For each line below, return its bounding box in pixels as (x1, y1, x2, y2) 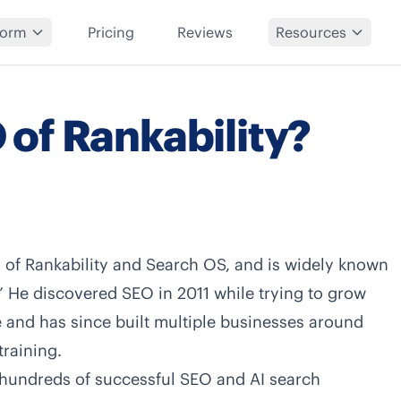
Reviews (177, 23, 234, 41)
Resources (276, 23, 347, 41)
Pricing (88, 23, 135, 41)
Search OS (146, 254, 226, 275)
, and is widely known (226, 254, 388, 275)
